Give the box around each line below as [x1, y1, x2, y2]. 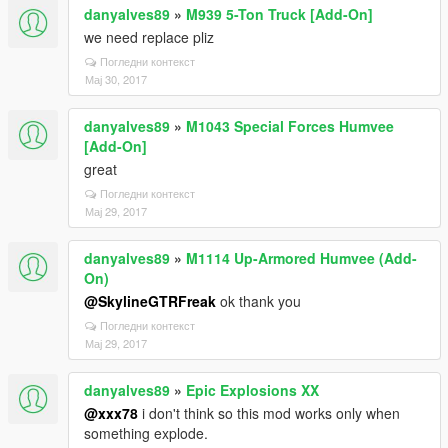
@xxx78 [84, 403, 138, 423]
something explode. [84, 423, 208, 443]
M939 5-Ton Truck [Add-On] [186, 4, 373, 24]
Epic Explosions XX [186, 380, 319, 400]
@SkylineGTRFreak [84, 291, 216, 311]
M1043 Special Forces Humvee [186, 116, 394, 136]
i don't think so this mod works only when [138, 403, 400, 423]
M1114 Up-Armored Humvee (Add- [186, 248, 417, 268]
